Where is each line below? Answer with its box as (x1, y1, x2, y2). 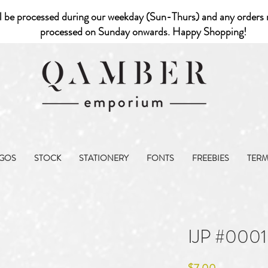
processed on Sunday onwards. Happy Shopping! (40, 24, 249, 39)
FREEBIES (192, 152, 229, 164)
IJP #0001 (188, 223, 267, 251)
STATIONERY (79, 152, 129, 164)
